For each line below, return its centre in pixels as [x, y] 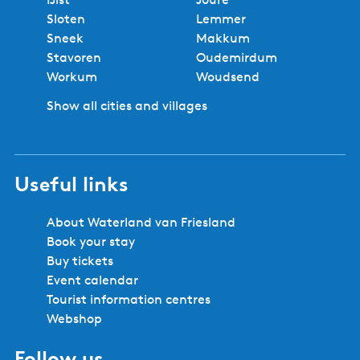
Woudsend [228, 77]
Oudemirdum [237, 58]
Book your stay [91, 242]
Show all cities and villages [127, 106]
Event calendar [92, 280]
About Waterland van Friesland [141, 223]
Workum [72, 77]
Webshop [74, 319]
